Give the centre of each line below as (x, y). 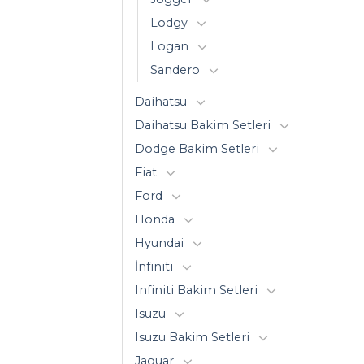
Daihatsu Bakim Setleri (203, 125)
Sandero (175, 69)
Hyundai (159, 243)
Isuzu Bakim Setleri (192, 337)
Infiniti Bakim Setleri (196, 290)
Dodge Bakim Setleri (197, 148)
